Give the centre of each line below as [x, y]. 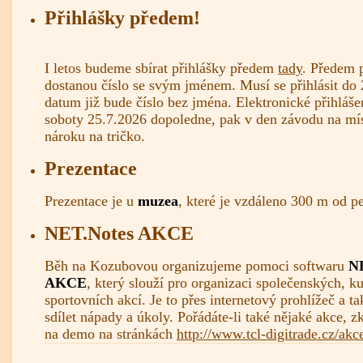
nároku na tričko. [95, 136]
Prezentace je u [91, 201]
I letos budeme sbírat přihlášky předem [161, 68]
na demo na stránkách [111, 334]
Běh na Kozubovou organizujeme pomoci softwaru [196, 266]
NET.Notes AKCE [119, 234]
